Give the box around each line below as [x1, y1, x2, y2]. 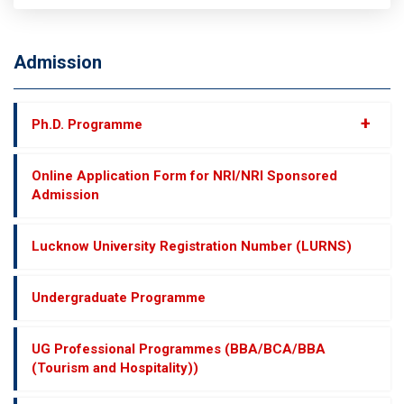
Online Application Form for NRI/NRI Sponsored [32, 168, 337, 184]
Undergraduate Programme [32, 289, 206, 306]
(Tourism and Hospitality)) [32, 360, 198, 376]
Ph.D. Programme [32, 116, 142, 133]
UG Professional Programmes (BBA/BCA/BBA [32, 341, 326, 357]
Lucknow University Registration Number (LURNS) [32, 238, 352, 254]
